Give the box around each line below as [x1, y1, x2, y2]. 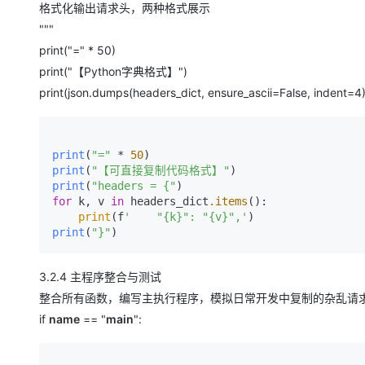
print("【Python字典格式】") [39, 64, 187, 78]
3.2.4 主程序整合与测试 [39, 269, 161, 284]
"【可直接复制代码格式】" [91, 163, 230, 177]
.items [209, 194, 248, 208]
